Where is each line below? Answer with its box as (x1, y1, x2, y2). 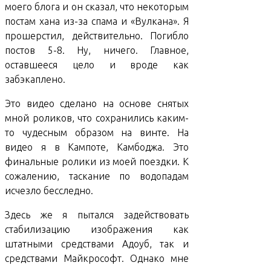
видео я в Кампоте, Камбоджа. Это (5, 141, 189, 152)
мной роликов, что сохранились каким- (5, 112, 189, 123)
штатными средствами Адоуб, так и (5, 238, 189, 249)
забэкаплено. (5, 73, 65, 85)
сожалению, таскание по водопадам (5, 170, 189, 181)
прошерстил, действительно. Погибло (5, 30, 189, 41)
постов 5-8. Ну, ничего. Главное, (5, 44, 189, 56)
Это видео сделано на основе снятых (5, 97, 189, 109)
